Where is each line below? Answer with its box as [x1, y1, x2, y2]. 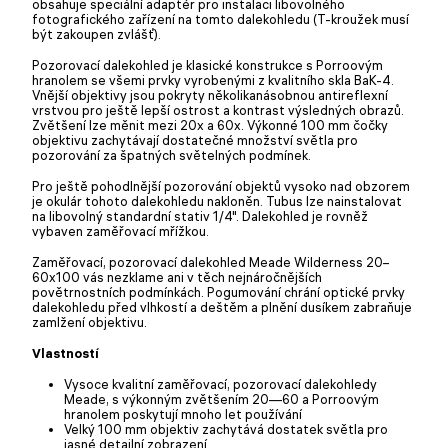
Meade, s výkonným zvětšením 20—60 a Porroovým [64, 390, 379, 407]
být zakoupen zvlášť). [32, 25, 161, 42]
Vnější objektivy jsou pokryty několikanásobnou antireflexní [32, 86, 388, 103]
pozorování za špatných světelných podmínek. [32, 146, 311, 163]
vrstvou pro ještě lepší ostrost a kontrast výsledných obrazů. [32, 101, 404, 118]
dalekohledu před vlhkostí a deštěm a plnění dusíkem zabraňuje [32, 298, 412, 315]
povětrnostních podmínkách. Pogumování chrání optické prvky [32, 283, 405, 300]
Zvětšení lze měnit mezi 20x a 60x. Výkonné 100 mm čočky [32, 116, 388, 133]
